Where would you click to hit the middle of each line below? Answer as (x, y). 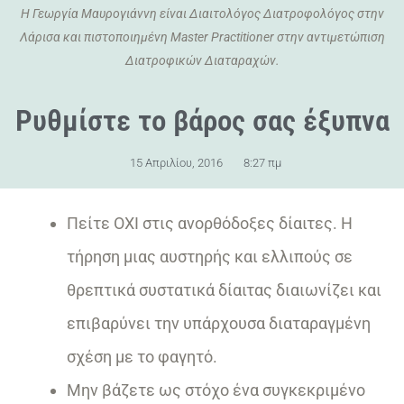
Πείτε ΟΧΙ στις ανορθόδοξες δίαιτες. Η (210, 224)
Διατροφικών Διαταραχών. (202, 60)
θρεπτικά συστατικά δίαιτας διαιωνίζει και (224, 290)
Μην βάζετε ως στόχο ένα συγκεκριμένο (216, 390)
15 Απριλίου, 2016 (176, 163)
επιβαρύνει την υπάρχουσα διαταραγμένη (219, 324)
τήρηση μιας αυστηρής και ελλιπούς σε (210, 257)
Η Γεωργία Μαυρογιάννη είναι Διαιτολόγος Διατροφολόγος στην (202, 14)
